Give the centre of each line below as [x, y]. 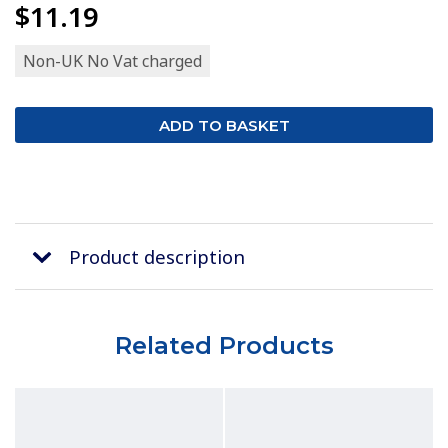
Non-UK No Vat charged [113, 61]
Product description [157, 257]
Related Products [224, 345]
